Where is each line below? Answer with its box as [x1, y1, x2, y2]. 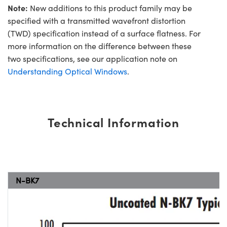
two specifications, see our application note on [8, 53, 177, 64]
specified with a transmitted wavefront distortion [8, 15, 185, 26]
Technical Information [48, 113, 179, 131]
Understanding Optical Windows [8, 66, 127, 77]
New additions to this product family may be [28, 3, 192, 14]
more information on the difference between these [8, 41, 192, 52]
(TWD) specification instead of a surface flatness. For [8, 28, 201, 39]
